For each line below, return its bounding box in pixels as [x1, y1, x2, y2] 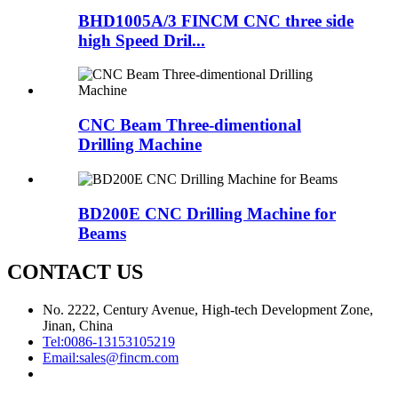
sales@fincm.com [79, 350, 179, 366]
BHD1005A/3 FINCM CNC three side [78, 11, 354, 30]
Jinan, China [43, 318, 113, 334]
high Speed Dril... [78, 30, 205, 50]
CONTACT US [7, 260, 143, 284]
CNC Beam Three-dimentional [78, 115, 301, 135]
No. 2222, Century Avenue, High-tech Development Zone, [43, 302, 373, 318]
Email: [43, 350, 79, 366]
